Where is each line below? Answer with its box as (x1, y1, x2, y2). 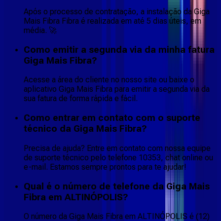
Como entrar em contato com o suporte (24, 112, 200, 124)
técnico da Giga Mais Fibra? (24, 123, 147, 135)
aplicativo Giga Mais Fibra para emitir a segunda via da (24, 84, 210, 94)
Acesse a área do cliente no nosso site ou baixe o (24, 75, 194, 85)
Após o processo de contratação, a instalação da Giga (24, 6, 210, 16)
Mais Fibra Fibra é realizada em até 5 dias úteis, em (24, 16, 201, 26)
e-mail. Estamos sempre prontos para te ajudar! (24, 162, 186, 172)
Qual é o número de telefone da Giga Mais (24, 181, 210, 192)
